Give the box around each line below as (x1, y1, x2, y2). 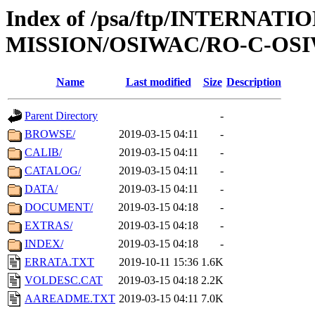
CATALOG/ (25, 165, 81, 177)
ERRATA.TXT (25, 256, 94, 269)
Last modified (125, 76, 191, 89)
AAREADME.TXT (25, 292, 115, 305)
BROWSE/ (25, 128, 75, 141)
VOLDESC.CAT (25, 274, 103, 287)
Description (226, 76, 281, 89)
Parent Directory (25, 110, 98, 122)
